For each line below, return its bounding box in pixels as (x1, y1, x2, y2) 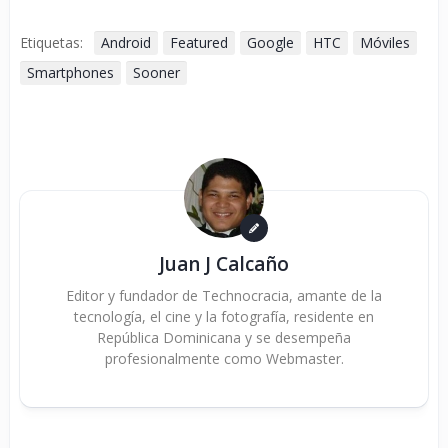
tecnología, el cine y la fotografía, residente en (74, 307, 374, 327)
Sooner (133, 63, 180, 83)
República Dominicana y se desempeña (97, 328, 351, 348)
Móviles (360, 33, 410, 53)
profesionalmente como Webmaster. (104, 349, 344, 369)
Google (247, 33, 294, 53)
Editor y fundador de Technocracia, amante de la (66, 286, 382, 306)
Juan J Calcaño (159, 251, 289, 278)
